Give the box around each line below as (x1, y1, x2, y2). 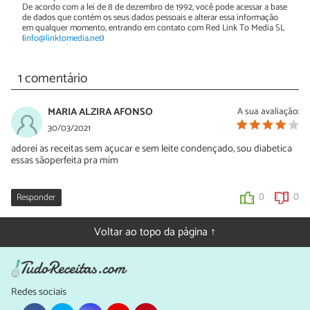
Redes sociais (11, 284, 66, 300)
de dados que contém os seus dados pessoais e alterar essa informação (22, 10, 278, 25)
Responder (17, 190, 56, 206)
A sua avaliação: (237, 104, 299, 119)
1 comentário (17, 68, 87, 90)
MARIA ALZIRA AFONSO (48, 104, 153, 120)
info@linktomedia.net (24, 30, 102, 46)
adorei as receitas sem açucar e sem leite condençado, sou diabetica (11, 140, 292, 157)
